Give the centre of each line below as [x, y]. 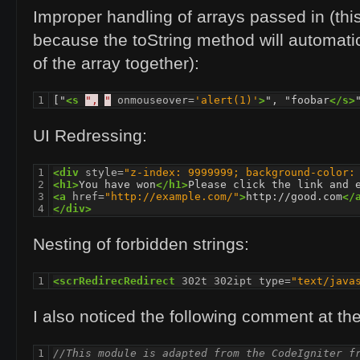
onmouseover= [156, 100]
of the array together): [116, 64]
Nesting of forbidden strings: [141, 245]
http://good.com [294, 197]
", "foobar [297, 100]
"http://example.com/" [172, 197]
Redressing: [98, 136]
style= [104, 173]
